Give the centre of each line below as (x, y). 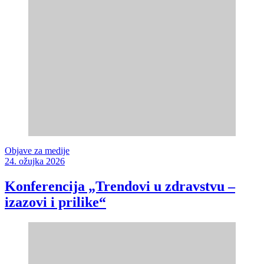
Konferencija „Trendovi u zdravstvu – (120, 186)
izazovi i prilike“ (55, 202)
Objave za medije (37, 151)
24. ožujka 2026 (35, 161)
